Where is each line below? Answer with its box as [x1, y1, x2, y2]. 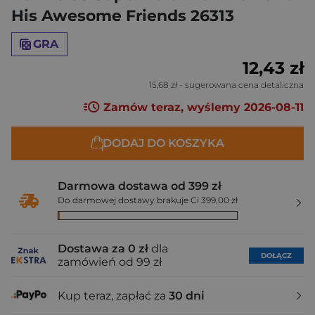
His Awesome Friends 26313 [11, 6, 234, 25]
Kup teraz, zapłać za [58, 288, 169, 302]
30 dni [169, 288, 205, 302]
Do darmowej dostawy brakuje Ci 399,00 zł [58, 195, 238, 206]
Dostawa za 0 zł [58, 242, 148, 256]
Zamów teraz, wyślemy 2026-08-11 [100, 101, 304, 115]
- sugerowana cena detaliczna [177, 79, 304, 90]
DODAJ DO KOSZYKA [102, 136, 224, 150]
